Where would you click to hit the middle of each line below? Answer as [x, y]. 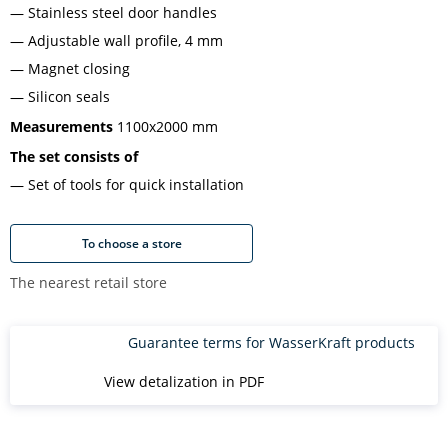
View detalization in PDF [184, 381]
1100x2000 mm [165, 126]
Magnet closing [79, 68]
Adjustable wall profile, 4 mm [125, 40]
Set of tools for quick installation [136, 184]
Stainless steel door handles [122, 12]
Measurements [61, 126]
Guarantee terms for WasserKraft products [271, 342]
